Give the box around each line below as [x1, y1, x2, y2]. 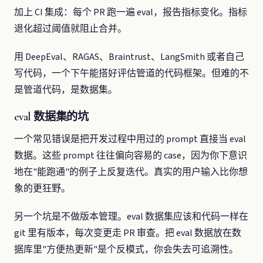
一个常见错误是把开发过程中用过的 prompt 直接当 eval [14, 132, 246, 146]
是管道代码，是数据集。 [14, 83, 117, 96]
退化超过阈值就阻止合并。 [14, 22, 127, 35]
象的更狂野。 [14, 181, 70, 195]
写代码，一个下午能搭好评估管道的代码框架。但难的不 [14, 66, 249, 80]
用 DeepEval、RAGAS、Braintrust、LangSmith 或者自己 [14, 50, 244, 63]
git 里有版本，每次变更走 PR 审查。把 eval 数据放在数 [14, 226, 241, 240]
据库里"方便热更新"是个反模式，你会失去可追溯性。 [14, 242, 238, 256]
